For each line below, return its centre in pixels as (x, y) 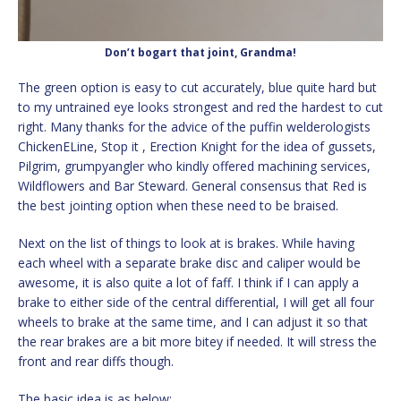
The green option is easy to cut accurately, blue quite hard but (197, 87)
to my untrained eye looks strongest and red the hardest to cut (200, 107)
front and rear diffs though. (96, 361)
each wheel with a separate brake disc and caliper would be (189, 262)
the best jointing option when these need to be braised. (178, 205)
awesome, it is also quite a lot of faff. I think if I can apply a (188, 282)
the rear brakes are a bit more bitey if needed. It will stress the (197, 341)
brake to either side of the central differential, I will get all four (196, 302)
